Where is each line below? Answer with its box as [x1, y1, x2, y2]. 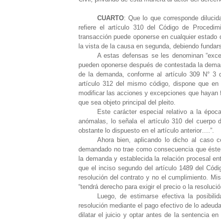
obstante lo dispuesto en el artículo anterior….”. [78, 126, 214, 134]
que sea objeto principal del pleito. [78, 98, 176, 106]
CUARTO [97, 14, 124, 22]
